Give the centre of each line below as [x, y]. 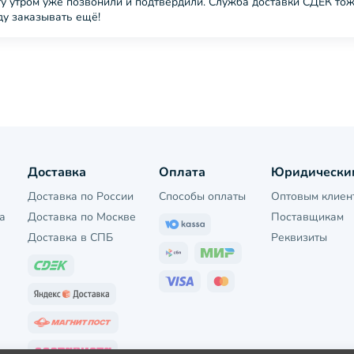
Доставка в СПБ [71, 237]
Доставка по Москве [82, 217]
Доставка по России [81, 196]
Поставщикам [307, 217]
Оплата [182, 172]
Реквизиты [299, 237]
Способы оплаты [202, 196]
